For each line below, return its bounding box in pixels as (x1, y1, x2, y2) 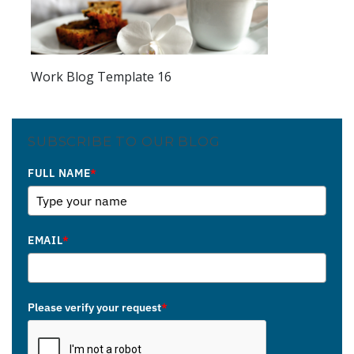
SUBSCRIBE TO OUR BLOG (28, 134, 220, 150)
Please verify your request (28, 300, 161, 315)
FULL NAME (28, 166, 91, 181)
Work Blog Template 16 (31, 68, 171, 86)
